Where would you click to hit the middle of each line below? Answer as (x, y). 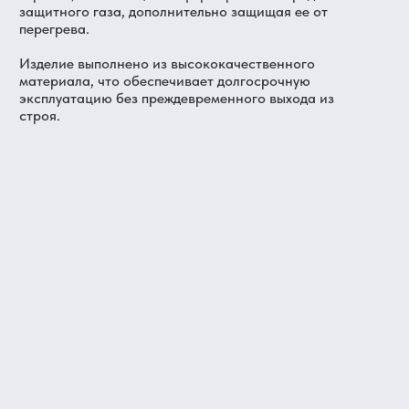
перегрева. (54, 29)
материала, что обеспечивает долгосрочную (165, 81)
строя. (40, 115)
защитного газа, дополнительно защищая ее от (173, 11)
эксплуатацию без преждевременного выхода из (177, 98)
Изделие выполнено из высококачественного (167, 63)
